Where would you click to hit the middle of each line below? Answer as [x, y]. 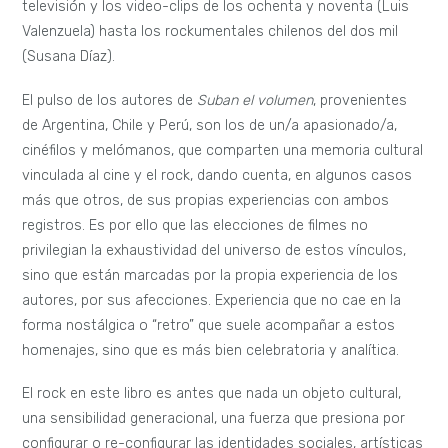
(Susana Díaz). [69, 56]
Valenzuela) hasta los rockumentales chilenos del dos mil [210, 31]
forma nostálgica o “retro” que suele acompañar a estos [209, 325]
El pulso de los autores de [110, 100]
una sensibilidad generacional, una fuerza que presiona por [214, 419]
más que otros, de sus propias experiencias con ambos [206, 200]
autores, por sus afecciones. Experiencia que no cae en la [212, 300]
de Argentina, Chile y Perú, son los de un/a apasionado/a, [210, 125]
